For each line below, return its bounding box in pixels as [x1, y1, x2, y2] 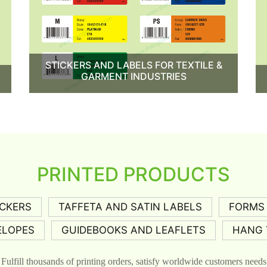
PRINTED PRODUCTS [37, 162, 230, 186]
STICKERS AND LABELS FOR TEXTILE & [45, 58, 222, 71]
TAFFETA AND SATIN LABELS [58, 200, 202, 213]
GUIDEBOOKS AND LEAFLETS [61, 223, 206, 236]
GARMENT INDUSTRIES [80, 70, 187, 82]
